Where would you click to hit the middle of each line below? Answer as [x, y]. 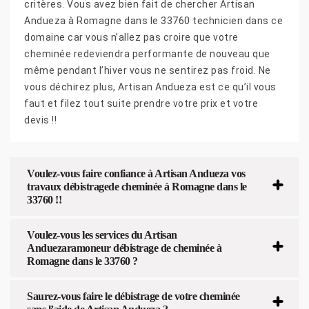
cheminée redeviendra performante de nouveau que [147, 53]
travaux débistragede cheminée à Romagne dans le [137, 186]
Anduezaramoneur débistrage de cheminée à [124, 248]
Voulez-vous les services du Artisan [102, 235]
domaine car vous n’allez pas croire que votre [131, 37]
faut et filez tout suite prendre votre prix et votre [141, 103]
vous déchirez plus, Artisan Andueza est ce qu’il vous [150, 87]
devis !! [40, 120]
